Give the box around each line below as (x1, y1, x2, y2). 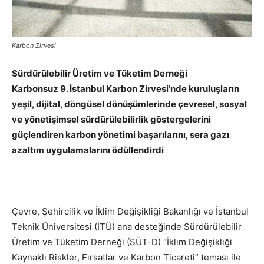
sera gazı (190, 129, 229, 141)
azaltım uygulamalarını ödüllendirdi (12, 144, 164, 156)
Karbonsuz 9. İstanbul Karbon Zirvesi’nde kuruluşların (12, 83, 239, 95)
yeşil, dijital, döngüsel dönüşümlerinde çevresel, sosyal (12, 98, 247, 110)
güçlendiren (12, 129, 65, 141)
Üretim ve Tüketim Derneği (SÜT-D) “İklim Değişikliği (12, 236, 232, 248)
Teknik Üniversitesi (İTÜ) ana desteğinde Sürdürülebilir (12, 221, 242, 233)
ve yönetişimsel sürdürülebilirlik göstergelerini (12, 114, 211, 126)
